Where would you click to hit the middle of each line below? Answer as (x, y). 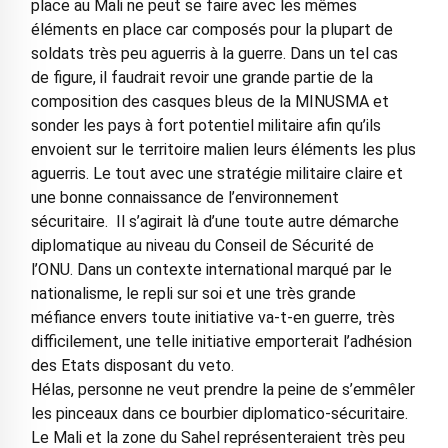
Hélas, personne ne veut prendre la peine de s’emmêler (222, 389)
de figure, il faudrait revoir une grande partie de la (201, 77)
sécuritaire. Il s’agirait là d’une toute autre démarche (214, 221)
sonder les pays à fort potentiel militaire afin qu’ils (205, 125)
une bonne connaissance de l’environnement (184, 197)
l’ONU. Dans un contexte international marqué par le (211, 269)
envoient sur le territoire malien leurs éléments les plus (223, 149)
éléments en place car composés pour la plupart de (211, 29)
